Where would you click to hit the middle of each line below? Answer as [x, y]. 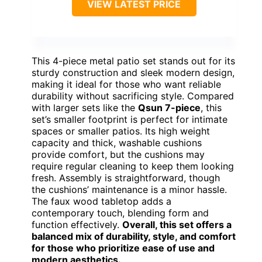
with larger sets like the [85, 108]
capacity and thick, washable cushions [117, 143]
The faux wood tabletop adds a [101, 201]
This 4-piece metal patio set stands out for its [133, 61]
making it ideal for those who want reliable [126, 85]
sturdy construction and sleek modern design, [133, 73]
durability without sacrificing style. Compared [133, 96]
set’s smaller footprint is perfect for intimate [130, 120]
